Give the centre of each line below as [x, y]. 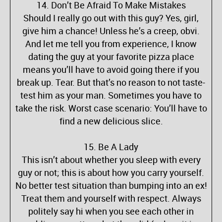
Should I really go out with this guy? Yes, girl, [111, 18]
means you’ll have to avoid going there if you [111, 69]
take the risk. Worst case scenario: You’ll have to [111, 108]
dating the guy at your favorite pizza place [111, 56]
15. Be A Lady [111, 147]
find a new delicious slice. [111, 121]
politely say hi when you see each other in [111, 211]
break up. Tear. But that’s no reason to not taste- [111, 82]
